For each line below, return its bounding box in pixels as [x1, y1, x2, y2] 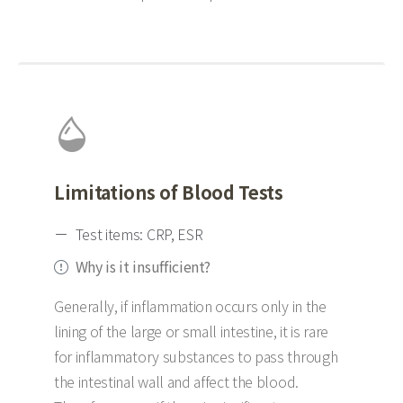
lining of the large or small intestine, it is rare [54, 320, 328, 342]
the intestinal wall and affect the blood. [54, 371, 299, 392]
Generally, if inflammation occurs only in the [54, 295, 327, 317]
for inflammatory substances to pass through [54, 345, 338, 367]
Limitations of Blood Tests [54, 179, 283, 205]
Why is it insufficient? [75, 255, 210, 277]
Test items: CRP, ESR [75, 223, 203, 245]
